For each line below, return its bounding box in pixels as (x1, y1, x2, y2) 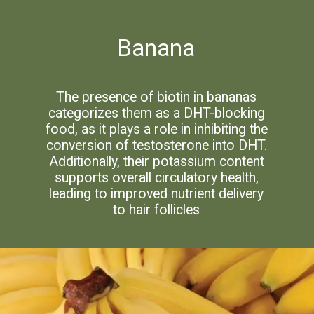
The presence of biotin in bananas (56, 89, 257, 106)
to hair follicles (113, 202, 200, 219)
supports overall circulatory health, (54, 170, 259, 186)
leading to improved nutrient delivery (49, 186, 264, 203)
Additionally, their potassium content (48, 153, 264, 170)
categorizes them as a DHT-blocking (48, 105, 265, 122)
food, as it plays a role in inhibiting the (45, 121, 268, 138)
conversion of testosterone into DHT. (46, 137, 267, 154)
